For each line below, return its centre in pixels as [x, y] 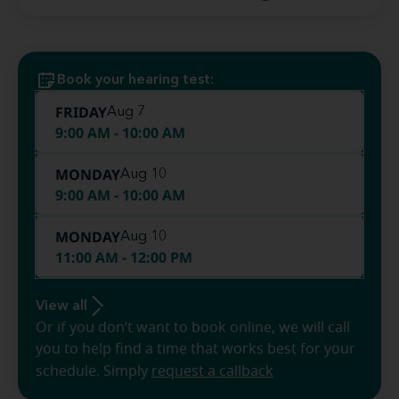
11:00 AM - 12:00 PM [124, 257]
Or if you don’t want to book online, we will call [193, 328]
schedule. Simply [94, 371]
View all [61, 306]
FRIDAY [81, 112]
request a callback [212, 371]
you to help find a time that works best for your [195, 349]
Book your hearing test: [135, 80]
